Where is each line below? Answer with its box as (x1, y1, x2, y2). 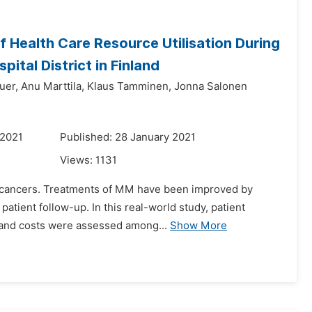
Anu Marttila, (21, 80, 84, 93)
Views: (60, 154, 95, 166)
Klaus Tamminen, (87, 80, 171, 93)
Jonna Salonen (174, 80, 247, 93)
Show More (170, 219, 227, 232)
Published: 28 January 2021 (60, 131, 196, 143)
